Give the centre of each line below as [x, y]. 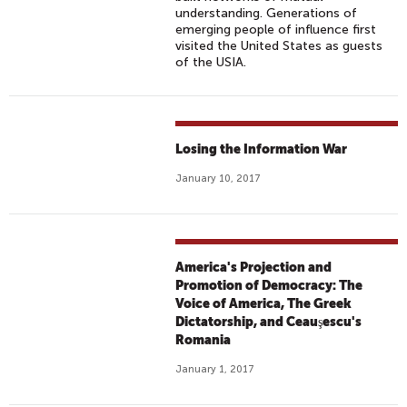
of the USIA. [211, 62]
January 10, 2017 [218, 179]
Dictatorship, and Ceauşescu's [269, 322]
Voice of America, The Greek [264, 303]
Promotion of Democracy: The [269, 285]
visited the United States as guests [279, 46]
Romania [203, 340]
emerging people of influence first [276, 30]
